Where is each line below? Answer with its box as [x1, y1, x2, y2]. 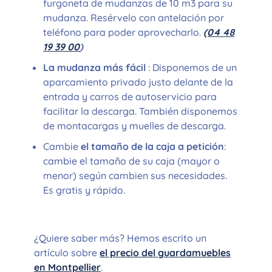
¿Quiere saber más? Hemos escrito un [34, 231, 206, 244]
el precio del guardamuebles [100, 246, 231, 259]
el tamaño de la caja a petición [81, 140, 224, 152]
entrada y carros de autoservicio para [43, 90, 217, 103]
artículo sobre [34, 246, 100, 259]
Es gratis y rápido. [43, 183, 125, 196]
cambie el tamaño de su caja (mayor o [43, 154, 220, 167]
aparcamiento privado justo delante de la [43, 75, 233, 88]
